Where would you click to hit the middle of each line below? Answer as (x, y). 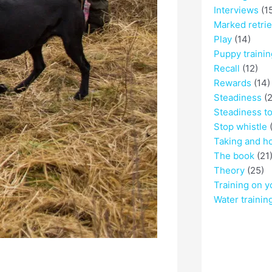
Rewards (232, 83)
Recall (226, 69)
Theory (229, 171)
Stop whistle (240, 127)
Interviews (236, 10)
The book (234, 156)
